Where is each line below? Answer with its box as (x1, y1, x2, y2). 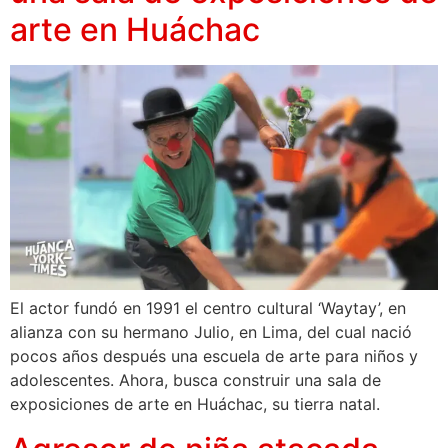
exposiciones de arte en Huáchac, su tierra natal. (10, 394, 380, 415)
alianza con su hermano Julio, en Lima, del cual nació (10, 322, 412, 343)
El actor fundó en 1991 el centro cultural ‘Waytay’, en (10, 298, 406, 319)
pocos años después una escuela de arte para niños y (10, 346, 418, 367)
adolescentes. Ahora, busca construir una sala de (10, 370, 381, 391)
